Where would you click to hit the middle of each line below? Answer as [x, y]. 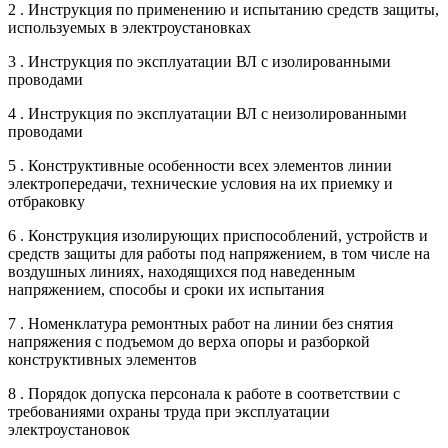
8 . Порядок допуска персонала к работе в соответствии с [204, 394]
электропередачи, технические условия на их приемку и [200, 184]
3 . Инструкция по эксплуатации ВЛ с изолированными [199, 62]
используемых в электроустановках [129, 28]
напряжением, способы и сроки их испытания [166, 290]
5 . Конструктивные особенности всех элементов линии [200, 166]
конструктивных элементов [102, 360]
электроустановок [69, 430]
